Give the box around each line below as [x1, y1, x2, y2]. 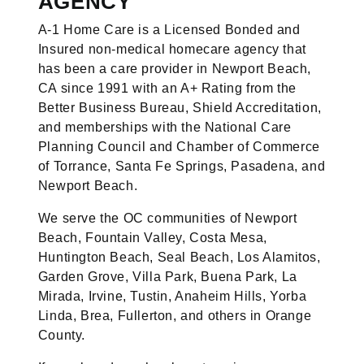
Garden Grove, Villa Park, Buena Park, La [37, 270, 297, 284]
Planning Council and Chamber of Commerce [37, 140, 320, 154]
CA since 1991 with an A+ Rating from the [37, 81, 297, 96]
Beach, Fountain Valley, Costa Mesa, [37, 231, 267, 245]
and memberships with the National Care [37, 120, 292, 135]
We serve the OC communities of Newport [37, 211, 297, 226]
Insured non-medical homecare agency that [37, 42, 306, 57]
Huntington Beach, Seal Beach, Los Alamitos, [37, 250, 321, 265]
